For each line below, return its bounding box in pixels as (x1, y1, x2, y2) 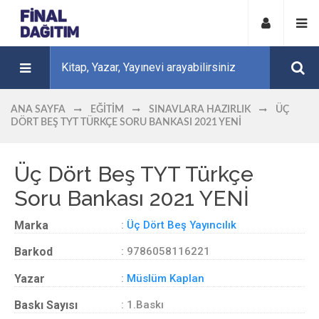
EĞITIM (90, 105, 124, 115)
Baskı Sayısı (14, 298, 78, 312)
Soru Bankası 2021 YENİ (14, 185, 249, 211)
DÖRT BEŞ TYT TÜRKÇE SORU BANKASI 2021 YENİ (11, 117, 241, 127)
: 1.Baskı (121, 298, 164, 311)
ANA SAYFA (11, 105, 66, 115)
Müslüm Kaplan (127, 271, 204, 285)
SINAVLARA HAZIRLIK (149, 105, 251, 115)
